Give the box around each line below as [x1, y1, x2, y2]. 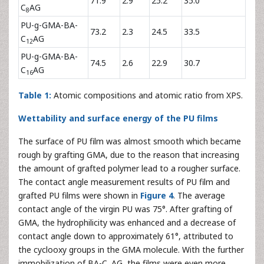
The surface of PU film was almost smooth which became [18, 136, 241, 147]
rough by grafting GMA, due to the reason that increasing [18, 149, 239, 161]
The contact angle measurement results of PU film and [18, 176, 230, 188]
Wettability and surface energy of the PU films [18, 113, 218, 124]
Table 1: [18, 90, 51, 101]
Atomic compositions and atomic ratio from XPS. [51, 90, 243, 101]
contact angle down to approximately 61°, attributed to [18, 230, 233, 242]
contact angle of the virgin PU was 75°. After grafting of [18, 203, 232, 215]
